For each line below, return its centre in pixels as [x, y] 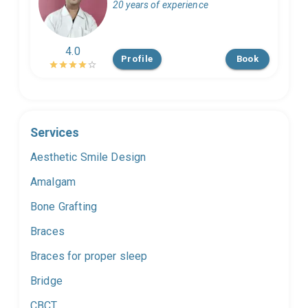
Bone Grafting [64, 207]
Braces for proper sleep [89, 256]
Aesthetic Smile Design [88, 157]
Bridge [46, 281]
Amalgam [53, 182]
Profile [137, 59]
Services [55, 133]
